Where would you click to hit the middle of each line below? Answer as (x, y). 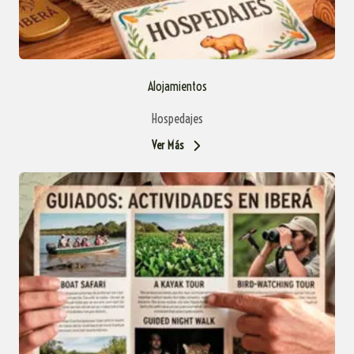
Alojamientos (177, 86)
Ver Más (168, 145)
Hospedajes (177, 119)
